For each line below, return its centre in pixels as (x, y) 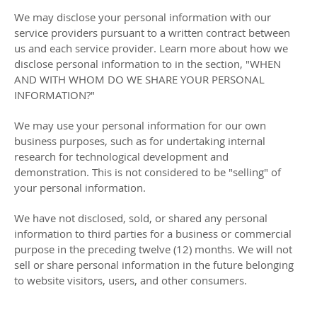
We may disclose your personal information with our (143, 17)
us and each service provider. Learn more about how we (151, 48)
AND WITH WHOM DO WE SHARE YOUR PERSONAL (139, 79)
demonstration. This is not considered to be (121, 172)
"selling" (248, 172)
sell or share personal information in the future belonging (154, 265)
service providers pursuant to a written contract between (152, 33)
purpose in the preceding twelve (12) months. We (134, 249)
